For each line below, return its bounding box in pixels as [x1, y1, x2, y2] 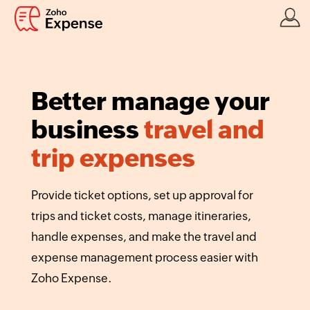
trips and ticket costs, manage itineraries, [30, 209, 251, 224]
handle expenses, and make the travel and [30, 230, 257, 244]
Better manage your [30, 87, 270, 116]
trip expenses [30, 144, 195, 173]
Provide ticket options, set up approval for [30, 188, 253, 203]
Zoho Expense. [30, 271, 112, 286]
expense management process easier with [30, 250, 258, 265]
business [30, 116, 144, 145]
